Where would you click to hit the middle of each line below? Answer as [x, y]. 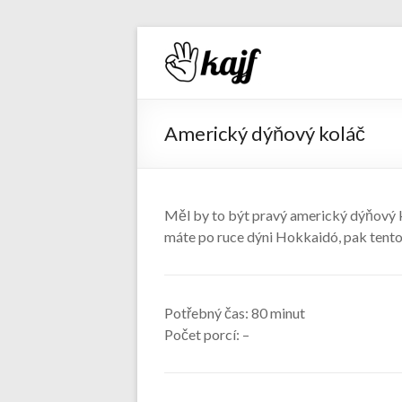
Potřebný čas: [208, 313]
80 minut [278, 313]
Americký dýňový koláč [265, 133]
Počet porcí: [203, 334]
